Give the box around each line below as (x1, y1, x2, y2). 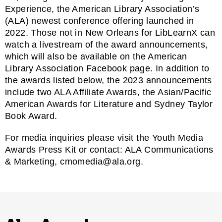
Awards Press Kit (5, 144, 76, 155)
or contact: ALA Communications (76, 144, 214, 155)
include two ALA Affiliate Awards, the (5, 87, 158, 97)
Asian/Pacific (158, 87, 212, 97)
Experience (5, 3, 52, 14)
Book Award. (5, 111, 57, 121)
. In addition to (150, 63, 210, 73)
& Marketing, (5, 156, 60, 166)
